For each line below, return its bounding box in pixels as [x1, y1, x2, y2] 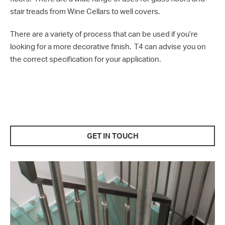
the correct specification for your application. [10, 54, 161, 64]
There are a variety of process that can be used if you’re [10, 29, 198, 39]
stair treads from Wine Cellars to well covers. [10, 7, 160, 16]
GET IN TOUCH [86, 131, 139, 141]
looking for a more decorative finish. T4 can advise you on [10, 42, 206, 51]
